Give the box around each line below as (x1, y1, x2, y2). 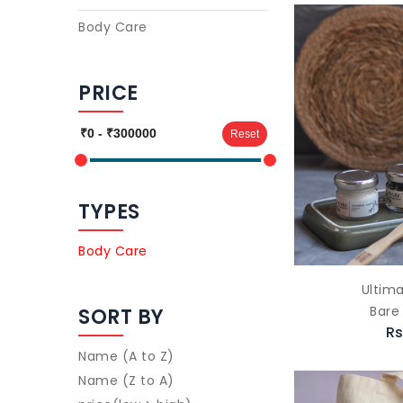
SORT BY (78, 303, 165, 331)
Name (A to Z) (78, 347, 175, 365)
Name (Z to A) (78, 372, 175, 390)
